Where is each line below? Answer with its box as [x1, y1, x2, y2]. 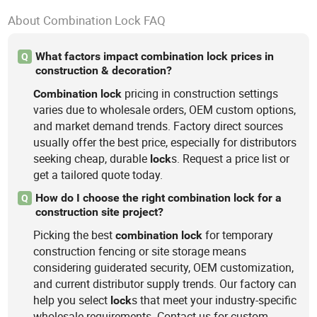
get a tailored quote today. [33, 166, 163, 183]
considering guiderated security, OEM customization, [33, 260, 294, 276]
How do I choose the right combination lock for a [35, 191, 282, 205]
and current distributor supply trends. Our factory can [33, 276, 297, 292]
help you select [33, 292, 111, 309]
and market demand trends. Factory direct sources [33, 117, 284, 134]
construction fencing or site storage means [33, 243, 247, 260]
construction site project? [35, 205, 163, 219]
